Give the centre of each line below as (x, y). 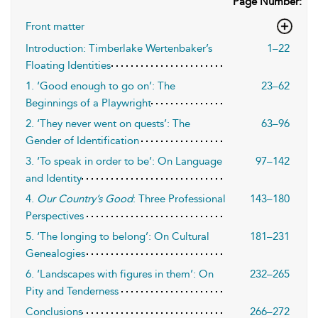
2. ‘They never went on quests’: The (108, 123)
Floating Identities (68, 65)
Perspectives (55, 215)
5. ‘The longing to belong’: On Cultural (117, 236)
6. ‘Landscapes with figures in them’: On (120, 274)
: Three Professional (179, 198)
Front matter (55, 26)
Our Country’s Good (85, 198)
